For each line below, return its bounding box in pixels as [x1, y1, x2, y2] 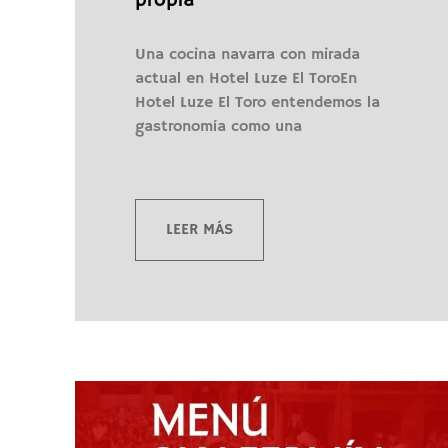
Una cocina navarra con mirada [134, 44, 360, 65]
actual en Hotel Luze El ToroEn [134, 68, 357, 89]
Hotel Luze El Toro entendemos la [134, 92, 380, 113]
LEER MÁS [165, 219, 233, 240]
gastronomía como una [134, 116, 302, 137]
